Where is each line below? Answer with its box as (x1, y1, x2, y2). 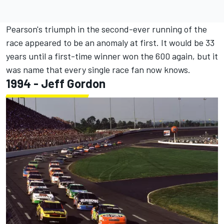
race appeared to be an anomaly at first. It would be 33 (6, 37, 214, 48)
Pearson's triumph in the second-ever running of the (6, 23, 207, 35)
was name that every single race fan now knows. (6, 64, 190, 75)
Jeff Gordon (41, 76, 105, 91)
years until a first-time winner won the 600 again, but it (6, 50, 218, 62)
